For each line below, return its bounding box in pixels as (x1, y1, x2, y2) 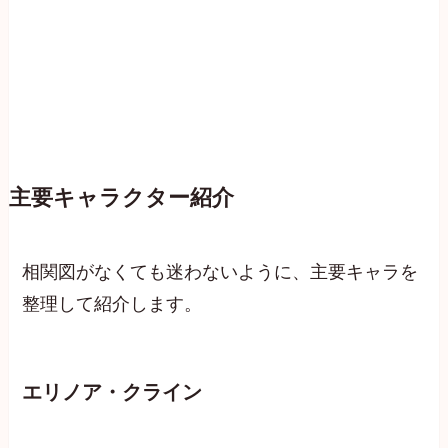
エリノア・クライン (22, 380, 203, 403)
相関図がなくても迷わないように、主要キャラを (22, 261, 419, 282)
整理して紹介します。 (22, 293, 203, 314)
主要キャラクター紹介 (8, 185, 234, 210)
